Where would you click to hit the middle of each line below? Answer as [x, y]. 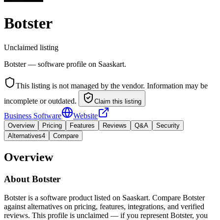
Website [85, 115]
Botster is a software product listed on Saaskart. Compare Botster [104, 198]
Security [168, 125]
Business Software [33, 115]
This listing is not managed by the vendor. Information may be [112, 85]
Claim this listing [118, 101]
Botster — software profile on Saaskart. [65, 64]
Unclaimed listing [31, 47]
